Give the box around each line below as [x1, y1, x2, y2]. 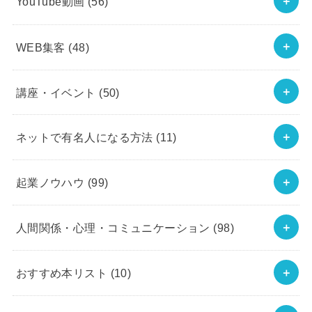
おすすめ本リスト [15, 266, 111, 279]
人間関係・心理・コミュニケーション [15, 221, 214, 234]
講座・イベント [15, 85, 100, 98]
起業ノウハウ [15, 175, 88, 189]
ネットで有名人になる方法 [15, 130, 157, 143]
